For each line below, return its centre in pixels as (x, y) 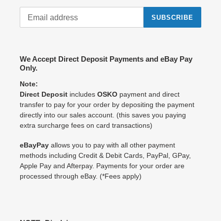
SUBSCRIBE (172, 17)
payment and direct (149, 94)
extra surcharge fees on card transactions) (86, 125)
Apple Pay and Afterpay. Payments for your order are (102, 166)
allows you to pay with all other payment (112, 145)
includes (82, 94)
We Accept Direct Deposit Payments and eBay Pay (106, 59)
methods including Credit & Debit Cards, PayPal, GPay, (105, 156)
